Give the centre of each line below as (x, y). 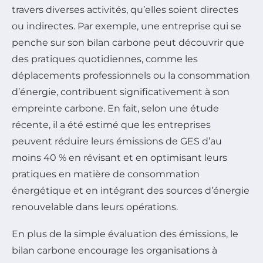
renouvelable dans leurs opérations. (95, 207)
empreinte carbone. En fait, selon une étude (115, 109)
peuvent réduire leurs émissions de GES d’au (117, 141)
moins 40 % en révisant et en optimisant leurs (119, 158)
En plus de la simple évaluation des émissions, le (125, 234)
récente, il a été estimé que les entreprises (111, 125)
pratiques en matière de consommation (106, 174)
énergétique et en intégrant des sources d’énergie (131, 191)
